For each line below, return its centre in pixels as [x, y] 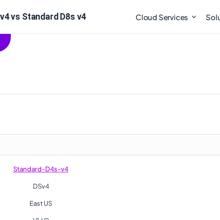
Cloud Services [162, 17]
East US [41, 203]
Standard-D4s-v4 [41, 169]
